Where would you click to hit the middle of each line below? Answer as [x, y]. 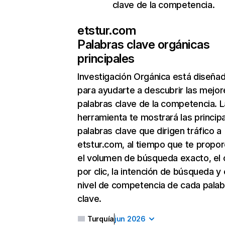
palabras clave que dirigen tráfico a [150, 131]
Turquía [101, 219]
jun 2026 [130, 219]
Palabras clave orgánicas [144, 44]
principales [106, 59]
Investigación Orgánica [124, 77]
